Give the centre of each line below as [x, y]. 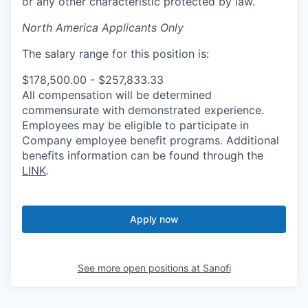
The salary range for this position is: [115, 53]
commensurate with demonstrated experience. [143, 110]
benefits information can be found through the [143, 155]
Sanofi [217, 267]
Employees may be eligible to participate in [135, 125]
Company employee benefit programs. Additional [151, 140]
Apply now [154, 219]
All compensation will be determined [117, 95]
